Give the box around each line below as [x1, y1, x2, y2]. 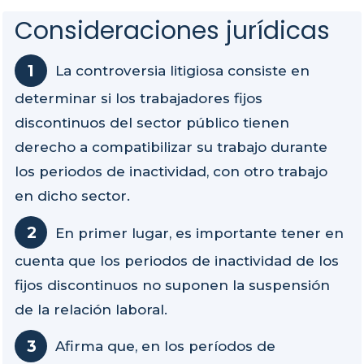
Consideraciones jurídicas [15, 13, 330, 48]
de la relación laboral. [15, 301, 171, 318]
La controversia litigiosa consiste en [55, 63, 310, 80]
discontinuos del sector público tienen [15, 115, 289, 132]
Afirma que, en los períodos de [55, 338, 275, 355]
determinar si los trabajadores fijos [15, 90, 262, 107]
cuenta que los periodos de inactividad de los [15, 253, 339, 270]
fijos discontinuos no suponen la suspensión [15, 277, 330, 294]
